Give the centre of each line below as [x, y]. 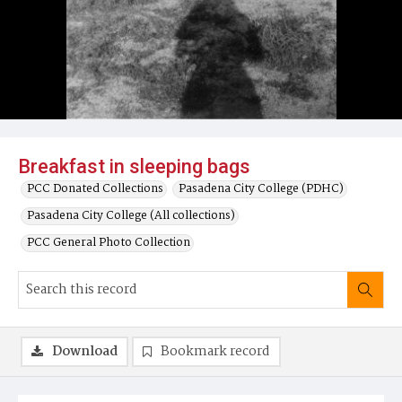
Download [85, 352]
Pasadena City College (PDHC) [261, 189]
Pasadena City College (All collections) [131, 216]
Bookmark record [215, 352]
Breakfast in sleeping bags [134, 166]
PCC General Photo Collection [109, 243]
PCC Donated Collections [95, 189]
